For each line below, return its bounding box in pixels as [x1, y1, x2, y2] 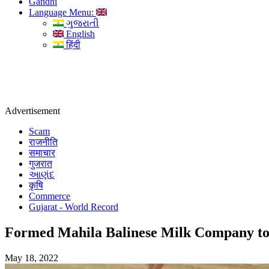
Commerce [29, 191, 70, 201]
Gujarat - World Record [29, 202, 118, 212]
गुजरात [29, 159, 52, 169]
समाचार [29, 148, 55, 158]
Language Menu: [29, 7, 96, 17]
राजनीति [29, 137, 58, 147]
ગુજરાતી [64, 18, 99, 28]
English [64, 29, 95, 39]
